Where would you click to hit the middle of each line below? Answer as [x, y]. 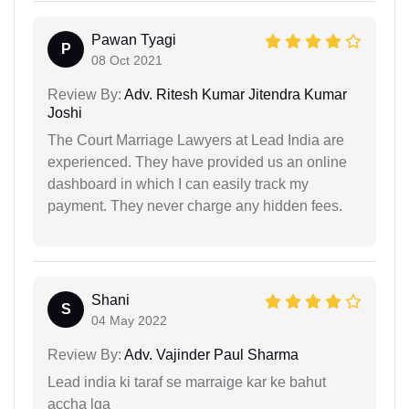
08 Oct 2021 [127, 60]
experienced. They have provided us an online [197, 162]
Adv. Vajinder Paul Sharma [210, 355]
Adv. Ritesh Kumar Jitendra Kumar [234, 94]
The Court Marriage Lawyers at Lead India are [196, 140]
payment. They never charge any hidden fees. [195, 206]
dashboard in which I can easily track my [178, 184]
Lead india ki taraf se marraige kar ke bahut [187, 382]
